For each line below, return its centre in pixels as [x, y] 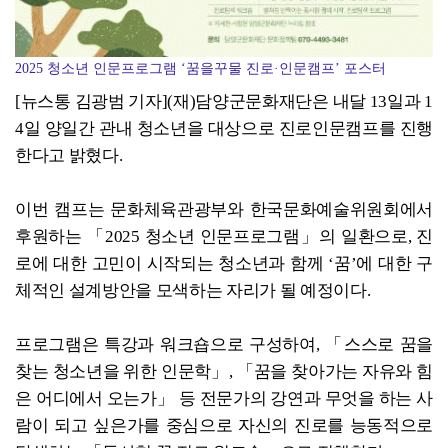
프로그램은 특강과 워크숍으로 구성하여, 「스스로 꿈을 [224, 345]
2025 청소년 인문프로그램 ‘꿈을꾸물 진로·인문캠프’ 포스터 [200, 69]
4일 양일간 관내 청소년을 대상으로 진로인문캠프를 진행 [224, 129]
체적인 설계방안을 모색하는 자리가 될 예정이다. [193, 291]
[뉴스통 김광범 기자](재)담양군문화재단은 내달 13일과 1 [224, 102]
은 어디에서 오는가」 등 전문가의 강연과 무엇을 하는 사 [224, 399]
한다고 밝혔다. [69, 156]
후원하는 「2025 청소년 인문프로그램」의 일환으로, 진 [224, 237]
